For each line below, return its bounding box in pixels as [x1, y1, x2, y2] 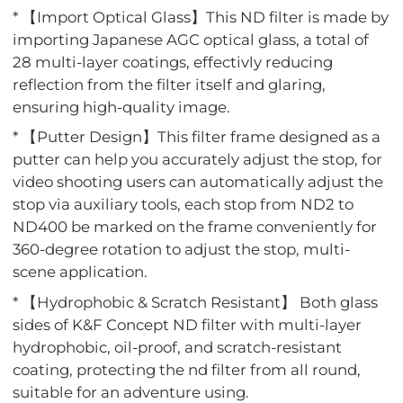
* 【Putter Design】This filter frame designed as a [13, 128, 381, 147]
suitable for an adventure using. [13, 382, 250, 401]
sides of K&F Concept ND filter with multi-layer [13, 315, 363, 334]
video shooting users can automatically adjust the [13, 173, 384, 192]
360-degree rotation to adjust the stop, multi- [13, 240, 351, 259]
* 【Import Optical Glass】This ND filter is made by [13, 8, 390, 27]
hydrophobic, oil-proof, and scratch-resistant [13, 337, 343, 356]
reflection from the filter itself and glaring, [13, 76, 327, 94]
